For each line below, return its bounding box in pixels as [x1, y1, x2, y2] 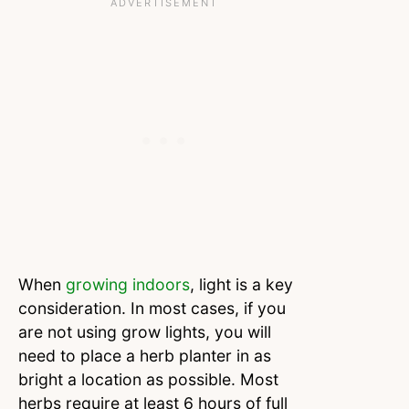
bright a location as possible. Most [18, 370, 278, 390]
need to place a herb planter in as [18, 346, 271, 366]
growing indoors [66, 275, 190, 295]
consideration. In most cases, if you [18, 299, 286, 319]
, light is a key [190, 275, 293, 295]
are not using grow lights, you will [18, 322, 271, 342]
